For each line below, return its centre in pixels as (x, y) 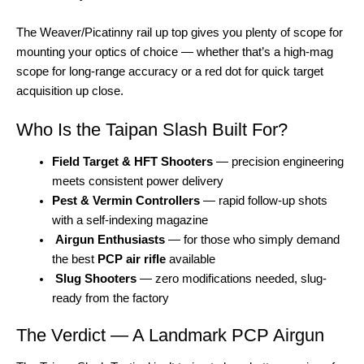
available (190, 260)
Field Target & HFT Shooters (132, 162)
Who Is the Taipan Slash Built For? (152, 129)
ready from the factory (110, 299)
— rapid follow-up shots (263, 201)
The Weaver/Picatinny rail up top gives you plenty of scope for (180, 33)
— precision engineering (278, 162)
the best (74, 260)
